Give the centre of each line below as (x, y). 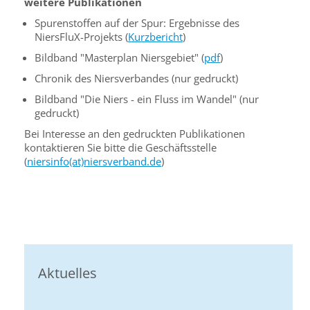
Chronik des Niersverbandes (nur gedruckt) (136, 78)
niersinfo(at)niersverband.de (94, 161)
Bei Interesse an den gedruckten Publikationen (135, 134)
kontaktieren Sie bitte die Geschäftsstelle (120, 147)
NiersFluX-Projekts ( (81, 37)
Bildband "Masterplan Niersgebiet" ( (119, 57)
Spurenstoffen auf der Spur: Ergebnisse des (137, 23)
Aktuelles (67, 273)
